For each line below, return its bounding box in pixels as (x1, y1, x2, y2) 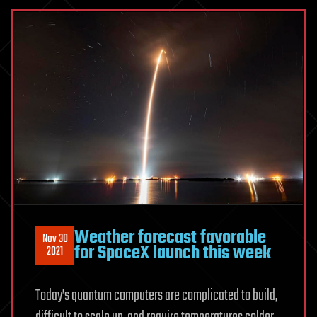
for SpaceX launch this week (74, 239, 271, 268)
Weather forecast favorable (74, 224, 266, 253)
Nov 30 (42, 230, 68, 249)
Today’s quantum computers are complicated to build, (35, 283, 277, 308)
